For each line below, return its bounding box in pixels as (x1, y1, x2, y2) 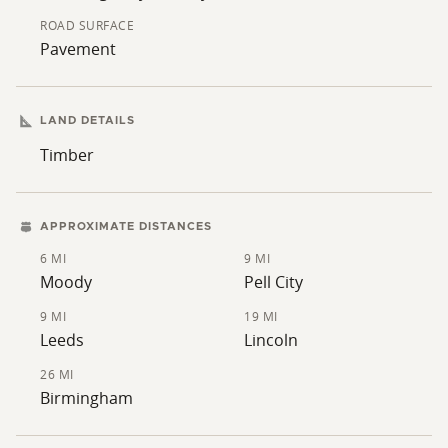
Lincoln (244, 328, 298, 351)
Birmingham (40, 386, 133, 409)
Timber (40, 143, 94, 166)
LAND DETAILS (36, 114, 135, 126)
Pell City (244, 270, 303, 293)
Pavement (40, 37, 116, 60)
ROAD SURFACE (40, 16, 134, 34)
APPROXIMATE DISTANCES (36, 220, 212, 232)
